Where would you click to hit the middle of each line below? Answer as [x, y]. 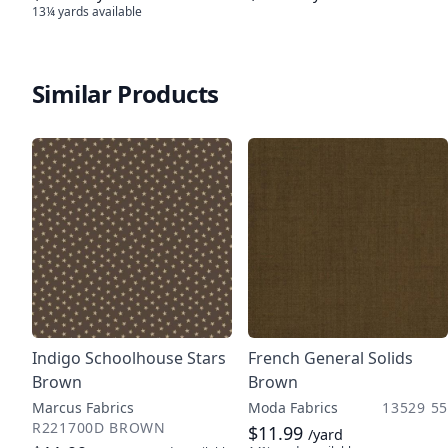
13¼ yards [60, 11]
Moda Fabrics [293, 407]
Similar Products [125, 93]
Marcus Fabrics [83, 407]
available [115, 11]
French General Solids [330, 358]
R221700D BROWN [99, 427]
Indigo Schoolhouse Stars [129, 358]
